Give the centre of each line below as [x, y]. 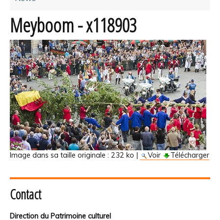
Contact [26, 194]
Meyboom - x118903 [73, 25]
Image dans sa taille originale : [59, 155]
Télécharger [190, 155]
